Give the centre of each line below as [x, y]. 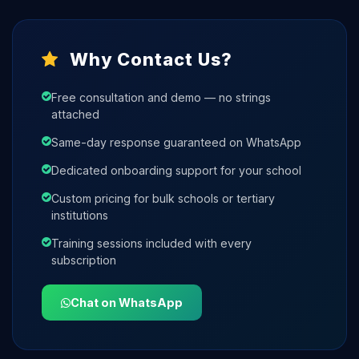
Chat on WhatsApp [127, 303]
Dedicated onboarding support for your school [176, 170]
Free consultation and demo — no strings [161, 97]
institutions [80, 215]
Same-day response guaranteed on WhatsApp [176, 142]
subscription [84, 260]
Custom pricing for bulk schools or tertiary [163, 198]
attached [75, 114]
